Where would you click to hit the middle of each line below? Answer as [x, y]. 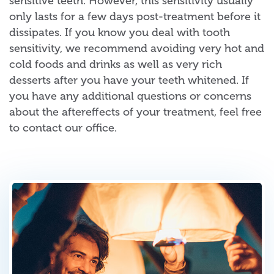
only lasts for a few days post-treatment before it [135, 16]
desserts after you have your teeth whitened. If [129, 80]
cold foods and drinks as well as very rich [116, 64]
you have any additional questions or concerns [130, 96]
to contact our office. [63, 128]
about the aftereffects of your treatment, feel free [135, 112]
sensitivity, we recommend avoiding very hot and [137, 48]
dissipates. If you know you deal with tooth [120, 32]
